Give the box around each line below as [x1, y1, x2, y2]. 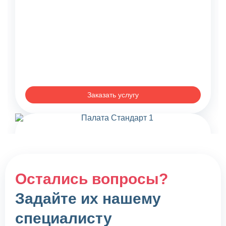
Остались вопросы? [15, 170, 168, 187]
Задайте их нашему [15, 190, 161, 207]
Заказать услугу [87, 90, 139, 99]
